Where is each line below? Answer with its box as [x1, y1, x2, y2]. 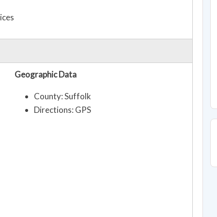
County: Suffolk [34, 91, 91, 102]
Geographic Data [15, 69, 77, 80]
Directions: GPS [34, 105, 91, 115]
